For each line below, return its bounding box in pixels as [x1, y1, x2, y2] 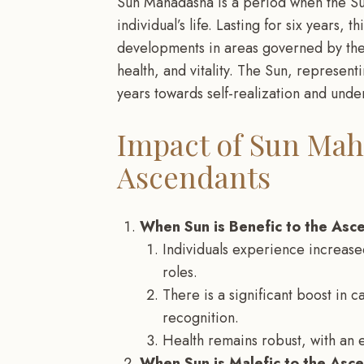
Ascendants [117, 157, 271, 197]
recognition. [162, 307, 239, 329]
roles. [162, 262, 197, 284]
